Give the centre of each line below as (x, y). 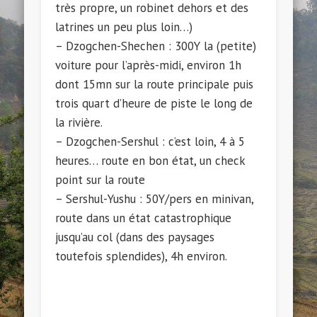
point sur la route (100, 180)
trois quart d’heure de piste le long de (154, 104)
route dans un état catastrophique (144, 218)
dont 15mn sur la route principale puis (155, 85)
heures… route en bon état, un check (150, 161)
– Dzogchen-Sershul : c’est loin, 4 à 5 (150, 142)
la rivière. (79, 123)
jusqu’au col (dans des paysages (135, 237)
